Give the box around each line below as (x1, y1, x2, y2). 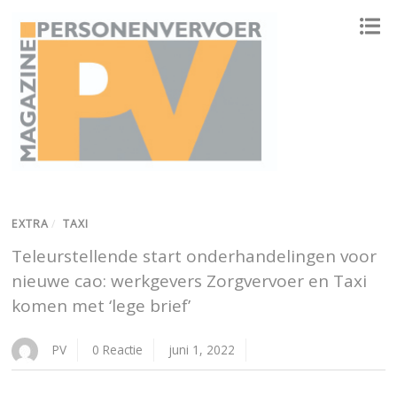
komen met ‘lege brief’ (12, 294, 191, 318)
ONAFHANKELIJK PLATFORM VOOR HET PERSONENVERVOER (12, 175, 230, 191)
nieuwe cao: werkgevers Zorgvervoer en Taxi (12, 269, 368, 293)
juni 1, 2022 (168, 341, 236, 359)
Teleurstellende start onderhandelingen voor (12, 245, 378, 269)
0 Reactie (92, 341, 144, 359)
